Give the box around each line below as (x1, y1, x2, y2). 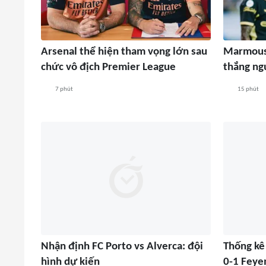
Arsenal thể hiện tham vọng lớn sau (40, 46, 207, 58)
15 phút (237, 85, 259, 93)
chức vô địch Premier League (40, 62, 176, 74)
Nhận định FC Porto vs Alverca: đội (40, 240, 203, 252)
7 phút (55, 85, 73, 93)
